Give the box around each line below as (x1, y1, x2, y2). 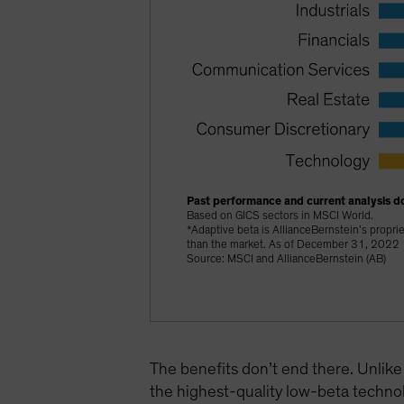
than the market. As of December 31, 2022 (187, 238, 400, 251)
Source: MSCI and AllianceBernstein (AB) (187, 252, 387, 265)
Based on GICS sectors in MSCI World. (187, 209, 377, 222)
